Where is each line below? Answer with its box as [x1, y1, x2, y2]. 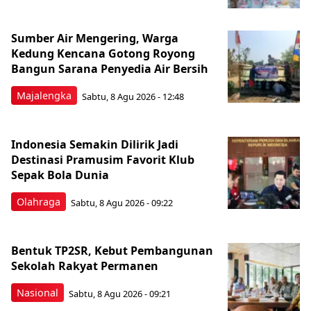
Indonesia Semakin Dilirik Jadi [11, 137, 178, 153]
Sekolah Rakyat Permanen [11, 258, 158, 274]
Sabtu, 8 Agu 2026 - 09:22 [71, 196, 173, 209]
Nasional [17, 286, 58, 300]
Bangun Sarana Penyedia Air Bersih [11, 61, 208, 77]
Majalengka [17, 89, 72, 103]
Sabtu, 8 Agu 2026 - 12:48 [82, 90, 184, 103]
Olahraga [17, 195, 60, 209]
